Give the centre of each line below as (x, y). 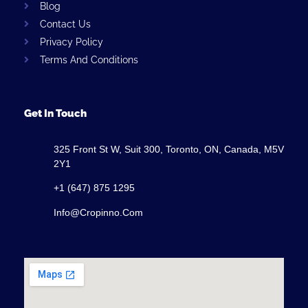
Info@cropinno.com (98, 212)
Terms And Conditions (89, 59)
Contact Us (65, 24)
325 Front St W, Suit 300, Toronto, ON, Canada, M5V (168, 149)
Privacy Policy (71, 42)
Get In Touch (55, 113)
